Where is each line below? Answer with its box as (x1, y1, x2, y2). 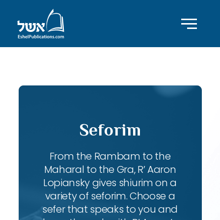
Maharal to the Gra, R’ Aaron (44, 163, 176, 176)
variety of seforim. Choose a (45, 189, 175, 203)
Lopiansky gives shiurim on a (43, 176, 177, 190)
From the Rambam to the (49, 149, 171, 163)
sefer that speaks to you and (42, 202, 178, 216)
